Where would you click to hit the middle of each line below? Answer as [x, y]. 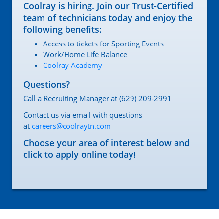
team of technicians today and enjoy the [108, 18]
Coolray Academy [73, 65]
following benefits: [63, 30]
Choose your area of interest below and [107, 143]
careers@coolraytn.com [71, 126]
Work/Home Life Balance [85, 55]
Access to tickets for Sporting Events [103, 44]
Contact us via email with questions [83, 115]
